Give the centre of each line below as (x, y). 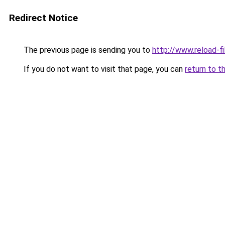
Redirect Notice (43, 18)
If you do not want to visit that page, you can (103, 69)
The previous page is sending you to (87, 50)
